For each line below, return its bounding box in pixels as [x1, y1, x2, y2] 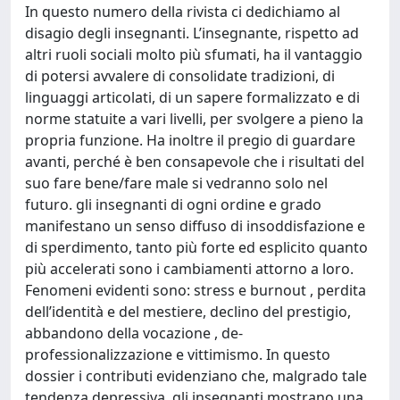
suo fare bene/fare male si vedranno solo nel [25, 173, 328, 193]
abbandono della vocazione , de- [25, 323, 243, 343]
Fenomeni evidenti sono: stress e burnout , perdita [25, 280, 366, 300]
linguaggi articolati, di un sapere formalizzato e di [25, 87, 360, 107]
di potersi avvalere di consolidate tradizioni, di [25, 66, 335, 86]
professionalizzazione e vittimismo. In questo [25, 345, 330, 364]
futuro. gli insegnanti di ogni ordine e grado [25, 195, 321, 214]
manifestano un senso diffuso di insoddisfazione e [25, 216, 365, 236]
